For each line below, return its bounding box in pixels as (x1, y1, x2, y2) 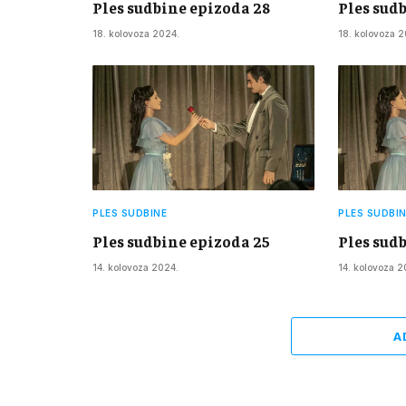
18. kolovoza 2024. (92, 28, 179, 40)
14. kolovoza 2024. (92, 262, 179, 274)
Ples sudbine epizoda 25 (92, 231, 270, 252)
